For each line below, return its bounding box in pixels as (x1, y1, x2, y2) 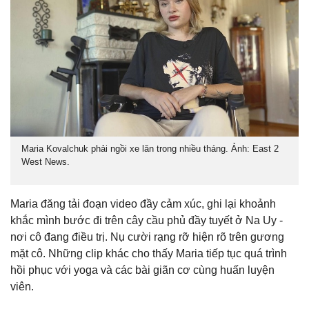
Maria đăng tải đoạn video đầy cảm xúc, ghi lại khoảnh (10, 197, 276, 210)
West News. (21, 156, 70, 167)
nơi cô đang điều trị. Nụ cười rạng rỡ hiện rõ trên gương (10, 230, 284, 243)
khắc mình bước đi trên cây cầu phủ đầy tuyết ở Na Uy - (10, 214, 283, 226)
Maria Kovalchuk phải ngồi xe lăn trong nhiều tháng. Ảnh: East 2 (21, 143, 279, 154)
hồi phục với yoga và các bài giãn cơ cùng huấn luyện (10, 263, 275, 276)
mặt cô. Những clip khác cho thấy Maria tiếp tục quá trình (10, 247, 287, 259)
